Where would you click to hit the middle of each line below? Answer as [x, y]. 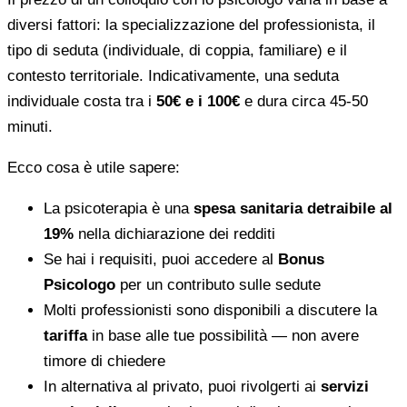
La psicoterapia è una [119, 208]
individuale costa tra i [82, 101]
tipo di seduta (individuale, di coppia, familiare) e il [177, 50]
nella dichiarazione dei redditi [174, 233]
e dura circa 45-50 [304, 101]
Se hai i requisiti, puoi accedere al [161, 259]
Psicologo [79, 284]
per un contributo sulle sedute [218, 284]
